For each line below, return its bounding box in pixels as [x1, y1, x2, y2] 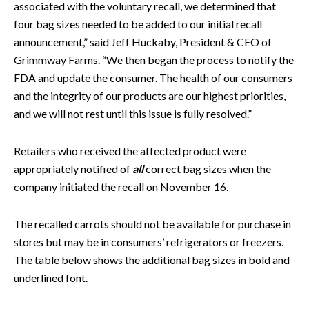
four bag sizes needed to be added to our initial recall [14, 17, 262, 30]
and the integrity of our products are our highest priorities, [14, 88, 286, 102]
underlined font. [14, 270, 88, 284]
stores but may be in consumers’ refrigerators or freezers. [14, 235, 283, 248]
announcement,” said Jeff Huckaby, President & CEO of [14, 34, 272, 48]
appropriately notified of [14, 161, 132, 175]
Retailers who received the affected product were [14, 143, 246, 157]
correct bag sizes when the [146, 161, 271, 175]
